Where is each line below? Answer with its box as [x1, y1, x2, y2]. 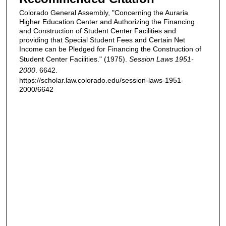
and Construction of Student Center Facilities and [19, 27, 176, 35]
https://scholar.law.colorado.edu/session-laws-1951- [19, 76, 184, 84]
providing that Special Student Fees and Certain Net [19, 36, 185, 44]
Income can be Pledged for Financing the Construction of [19, 45, 201, 53]
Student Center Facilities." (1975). [19, 55, 129, 63]
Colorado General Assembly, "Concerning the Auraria [19, 9, 188, 17]
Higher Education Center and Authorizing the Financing [19, 18, 195, 26]
